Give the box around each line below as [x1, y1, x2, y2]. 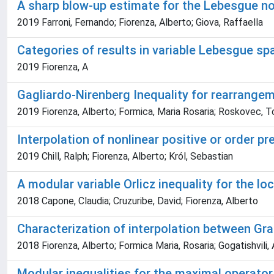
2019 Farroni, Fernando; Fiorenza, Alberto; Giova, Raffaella [17, 17, 263, 28]
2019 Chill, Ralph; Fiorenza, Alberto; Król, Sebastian [17, 150, 233, 162]
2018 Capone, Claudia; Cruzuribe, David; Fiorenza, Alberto [17, 195, 258, 207]
